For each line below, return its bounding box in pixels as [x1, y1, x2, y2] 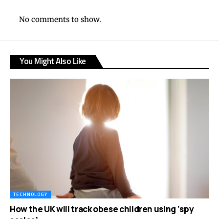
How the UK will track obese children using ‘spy [10, 203, 194, 215]
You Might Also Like [20, 55, 86, 68]
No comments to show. [19, 15, 101, 24]
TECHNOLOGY [13, 190, 47, 198]
